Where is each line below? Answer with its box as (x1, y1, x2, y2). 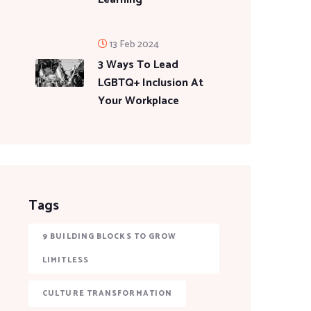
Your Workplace (98, 92, 179, 110)
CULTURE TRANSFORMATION (42, 287, 173, 300)
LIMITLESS (42, 254, 89, 267)
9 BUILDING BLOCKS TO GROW (42, 230, 177, 243)
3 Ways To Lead (98, 56, 178, 74)
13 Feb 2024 (110, 37, 159, 53)
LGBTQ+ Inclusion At (98, 74, 203, 92)
